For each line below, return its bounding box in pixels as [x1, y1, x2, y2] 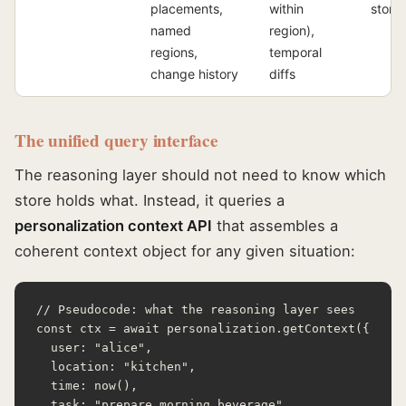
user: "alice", [36, 340, 152, 354]
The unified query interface [14, 127, 218, 153]
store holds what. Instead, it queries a [14, 190, 285, 209]
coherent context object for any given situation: [14, 241, 355, 260]
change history [150, 65, 238, 82]
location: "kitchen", [36, 359, 196, 373]
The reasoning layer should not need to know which [14, 165, 386, 184]
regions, [150, 43, 198, 60]
